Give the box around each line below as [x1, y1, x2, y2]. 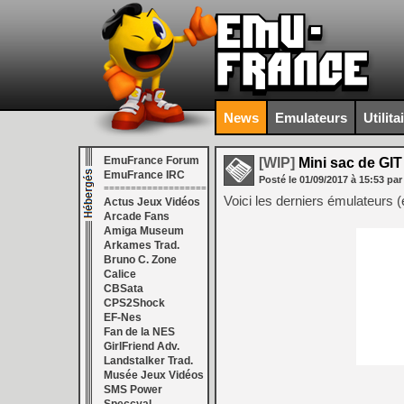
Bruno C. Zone [104, 253, 177, 266]
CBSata [104, 282, 143, 295]
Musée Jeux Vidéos [104, 369, 204, 381]
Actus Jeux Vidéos [104, 196, 200, 208]
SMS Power [104, 383, 162, 396]
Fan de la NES [104, 326, 175, 338]
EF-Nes [104, 311, 142, 324]
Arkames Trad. [104, 239, 179, 252]
